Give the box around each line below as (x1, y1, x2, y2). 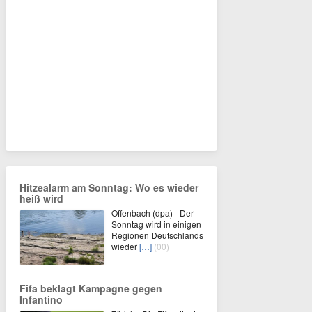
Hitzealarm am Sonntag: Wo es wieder (19, 180, 198, 194)
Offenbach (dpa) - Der (111, 207, 194, 219)
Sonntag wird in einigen (111, 218, 201, 230)
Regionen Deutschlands (111, 229, 203, 241)
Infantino (19, 292, 63, 306)
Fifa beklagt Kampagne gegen (19, 281, 162, 295)
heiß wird (19, 192, 63, 205)
